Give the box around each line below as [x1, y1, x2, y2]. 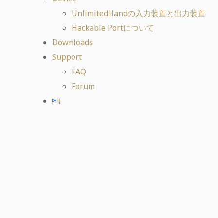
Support [52, 52, 82, 62]
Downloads [52, 37, 93, 48]
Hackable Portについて [72, 22, 154, 33]
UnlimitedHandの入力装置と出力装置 [72, 8, 205, 18]
